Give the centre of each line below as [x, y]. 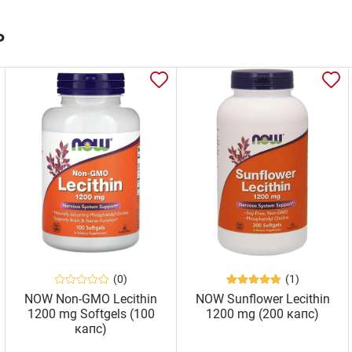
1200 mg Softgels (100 [91, 313]
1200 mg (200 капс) [263, 313]
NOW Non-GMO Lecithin [91, 299]
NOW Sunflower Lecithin [262, 299]
